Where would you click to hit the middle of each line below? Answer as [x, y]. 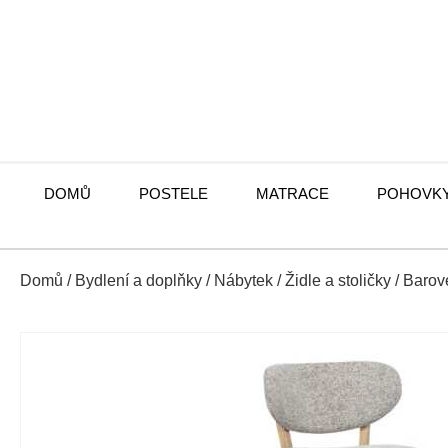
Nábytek [243, 280]
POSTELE [173, 193]
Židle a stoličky [338, 280]
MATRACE [292, 193]
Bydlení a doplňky [138, 280]
